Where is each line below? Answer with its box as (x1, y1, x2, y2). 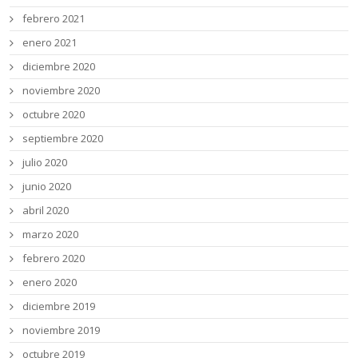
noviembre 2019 (22, 323, 101, 338)
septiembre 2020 (22, 131, 104, 146)
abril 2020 (22, 203, 70, 218)
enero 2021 (22, 35, 78, 50)
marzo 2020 (22, 227, 79, 242)
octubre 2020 (22, 107, 86, 122)
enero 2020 (22, 275, 78, 290)
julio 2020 (22, 155, 68, 170)
